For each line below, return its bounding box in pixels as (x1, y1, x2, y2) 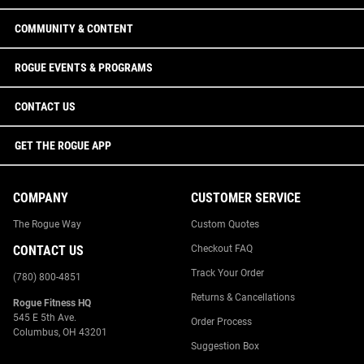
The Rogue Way (13, 219, 81, 230)
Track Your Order (190, 267, 264, 279)
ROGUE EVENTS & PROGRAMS (15, 61, 153, 74)
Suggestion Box (190, 340, 259, 352)
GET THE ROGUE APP (15, 139, 111, 152)
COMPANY (13, 190, 68, 206)
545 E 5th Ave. (13, 312, 76, 323)
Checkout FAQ (190, 243, 253, 254)
